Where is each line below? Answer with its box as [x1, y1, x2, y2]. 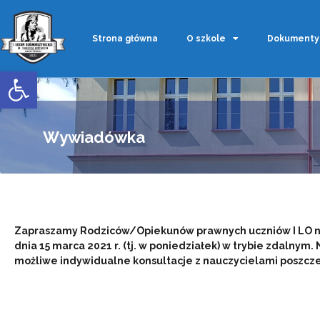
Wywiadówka [43, 127, 145, 146]
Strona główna [91, 33, 158, 44]
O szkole [186, 33, 226, 44]
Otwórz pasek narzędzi [6, 64, 252, 91]
